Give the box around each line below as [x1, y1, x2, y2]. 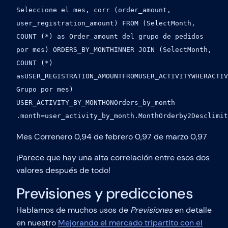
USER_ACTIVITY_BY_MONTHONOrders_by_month [16, 98, 175, 106]
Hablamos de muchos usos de [16, 205, 130, 216]
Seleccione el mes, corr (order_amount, [16, 6, 171, 14]
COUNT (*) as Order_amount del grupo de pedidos [16, 32, 204, 40]
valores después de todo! [16, 164, 110, 176]
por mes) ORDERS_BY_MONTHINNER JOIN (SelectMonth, [16, 45, 212, 53]
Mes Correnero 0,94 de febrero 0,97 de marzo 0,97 [16, 131, 207, 142]
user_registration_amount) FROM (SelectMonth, [16, 19, 195, 27]
